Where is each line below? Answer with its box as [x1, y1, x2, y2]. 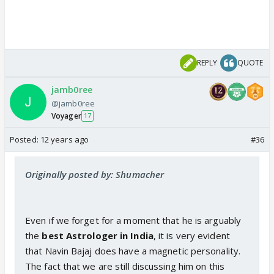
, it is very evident [153, 229, 230, 242]
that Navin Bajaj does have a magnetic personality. [25, 244, 241, 257]
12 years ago [40, 133, 89, 145]
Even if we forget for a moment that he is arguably [25, 213, 242, 226]
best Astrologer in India [42, 229, 154, 242]
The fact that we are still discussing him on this [25, 259, 224, 272]
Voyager [51, 110, 81, 121]
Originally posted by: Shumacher [25, 168, 165, 180]
